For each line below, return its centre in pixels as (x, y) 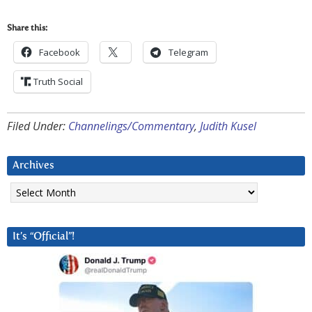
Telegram (188, 53)
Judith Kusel (228, 126)
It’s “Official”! (44, 237)
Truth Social (58, 82)
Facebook (60, 53)
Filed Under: (38, 126)
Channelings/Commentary (131, 126)
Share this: (27, 29)
